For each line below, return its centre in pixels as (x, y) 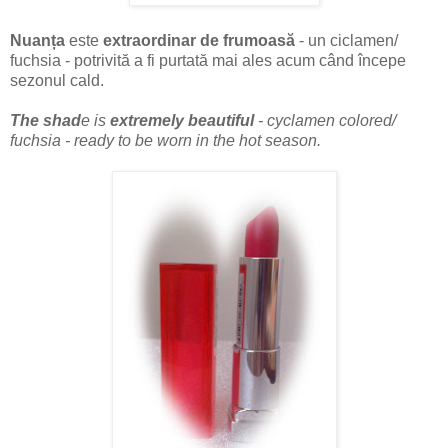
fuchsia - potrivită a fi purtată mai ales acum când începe (208, 60)
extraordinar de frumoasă (201, 40)
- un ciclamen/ (348, 40)
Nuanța (39, 40)
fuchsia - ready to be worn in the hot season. (165, 140)
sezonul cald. (57, 80)
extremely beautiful (184, 120)
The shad (45, 120)
